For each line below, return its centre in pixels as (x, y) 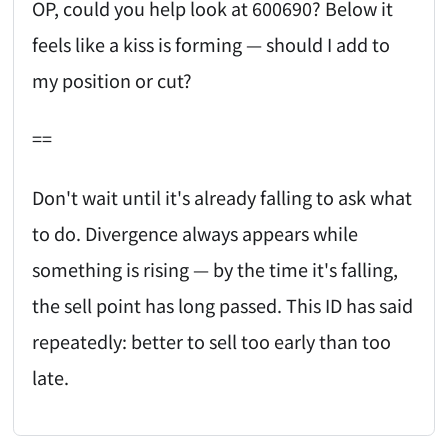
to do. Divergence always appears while (195, 232)
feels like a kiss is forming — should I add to (211, 43)
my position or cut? (112, 79)
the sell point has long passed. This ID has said (223, 304)
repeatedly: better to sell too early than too (212, 340)
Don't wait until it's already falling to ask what (222, 196)
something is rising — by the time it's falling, (215, 268)
